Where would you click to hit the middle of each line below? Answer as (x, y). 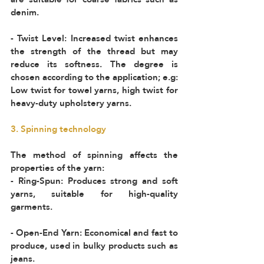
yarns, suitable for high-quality (94, 194)
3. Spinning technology (60, 129)
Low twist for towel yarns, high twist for (94, 90)
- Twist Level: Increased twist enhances (94, 38)
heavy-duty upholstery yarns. (71, 103)
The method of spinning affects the (94, 155)
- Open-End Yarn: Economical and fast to (94, 232)
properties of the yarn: (60, 168)
